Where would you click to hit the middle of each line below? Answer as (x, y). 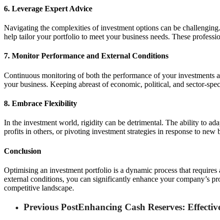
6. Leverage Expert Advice (48, 8)
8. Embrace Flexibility (41, 103)
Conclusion (23, 151)
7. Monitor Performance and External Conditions (86, 56)
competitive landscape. (39, 188)
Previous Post (51, 207)
